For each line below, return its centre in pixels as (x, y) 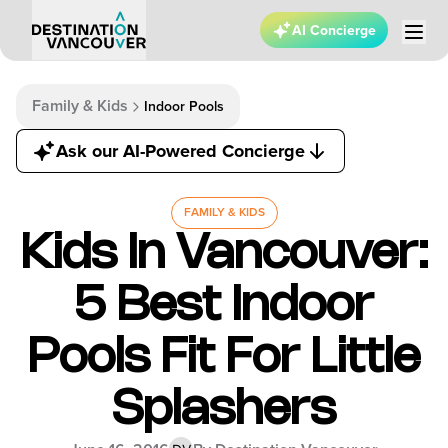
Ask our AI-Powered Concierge (180, 151)
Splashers (224, 410)
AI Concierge (334, 30)
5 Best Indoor (224, 306)
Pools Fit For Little (224, 358)
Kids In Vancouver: (224, 254)
